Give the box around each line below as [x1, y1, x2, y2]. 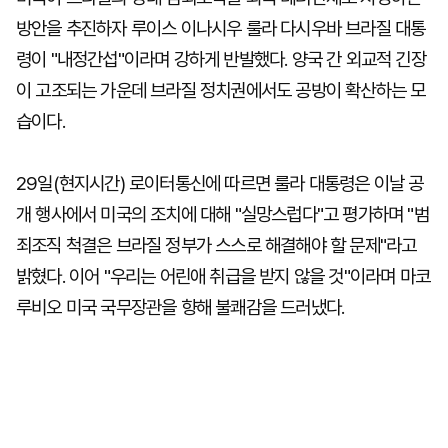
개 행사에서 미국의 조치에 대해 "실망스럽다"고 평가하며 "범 [16, 203, 429, 226]
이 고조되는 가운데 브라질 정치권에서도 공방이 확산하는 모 [16, 79, 426, 102]
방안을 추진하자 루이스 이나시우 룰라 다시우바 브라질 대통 [16, 17, 426, 40]
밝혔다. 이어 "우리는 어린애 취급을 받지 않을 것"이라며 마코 [16, 265, 431, 288]
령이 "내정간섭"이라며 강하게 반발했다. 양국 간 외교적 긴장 [16, 48, 426, 71]
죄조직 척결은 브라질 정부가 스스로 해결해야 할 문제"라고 [16, 234, 417, 257]
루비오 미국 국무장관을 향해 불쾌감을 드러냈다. [16, 296, 345, 319]
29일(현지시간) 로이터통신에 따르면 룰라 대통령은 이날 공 [16, 172, 424, 195]
